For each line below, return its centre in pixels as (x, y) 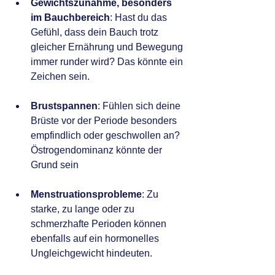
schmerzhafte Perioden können (100, 224)
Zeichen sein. (60, 77)
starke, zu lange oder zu (84, 209)
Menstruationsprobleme (86, 195)
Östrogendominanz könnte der (98, 150)
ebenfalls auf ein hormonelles (96, 239)
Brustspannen (64, 106)
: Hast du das (140, 18)
